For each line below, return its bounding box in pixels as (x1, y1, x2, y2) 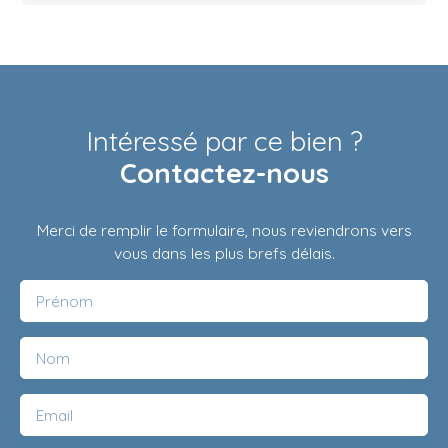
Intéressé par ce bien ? (85, 123, 363, 158)
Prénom (36, 290, 93, 311)
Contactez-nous (119, 155, 329, 190)
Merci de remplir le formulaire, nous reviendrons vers (36, 219, 412, 240)
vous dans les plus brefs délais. (113, 242, 335, 263)
